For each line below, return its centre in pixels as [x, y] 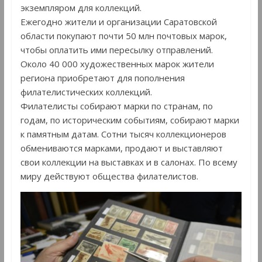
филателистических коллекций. [86, 92]
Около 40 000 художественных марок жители [117, 63]
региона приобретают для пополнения [102, 77]
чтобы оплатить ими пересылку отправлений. [116, 49]
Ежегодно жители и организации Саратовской [118, 21]
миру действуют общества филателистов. [109, 176]
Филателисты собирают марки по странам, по [116, 106]
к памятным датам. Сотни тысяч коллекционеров [123, 134]
